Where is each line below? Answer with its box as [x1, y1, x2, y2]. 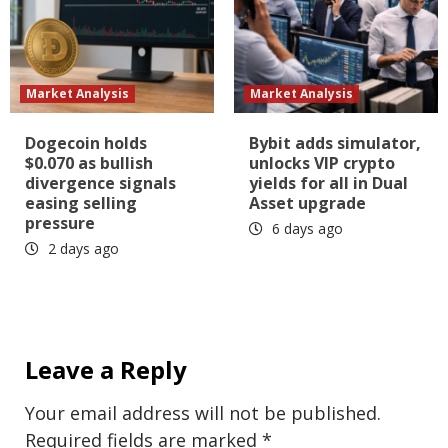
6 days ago [268, 219, 343, 239]
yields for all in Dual [249, 172, 408, 195]
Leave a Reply [25, 353, 187, 387]
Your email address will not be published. [25, 401, 381, 426]
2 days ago [44, 239, 119, 259]
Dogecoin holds [25, 132, 147, 155]
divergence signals [25, 172, 176, 195]
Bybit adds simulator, [249, 132, 421, 155]
